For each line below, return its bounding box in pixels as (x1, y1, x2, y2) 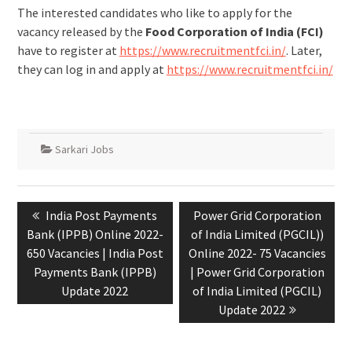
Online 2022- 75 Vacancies (188, 245, 326, 261)
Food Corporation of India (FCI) (145, 24, 324, 39)
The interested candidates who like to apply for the (16, 5, 292, 20)
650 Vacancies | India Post (26, 245, 163, 261)
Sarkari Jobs (54, 142, 114, 156)
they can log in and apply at (16, 61, 167, 77)
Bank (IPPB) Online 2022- (26, 226, 163, 242)
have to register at (16, 42, 119, 58)
